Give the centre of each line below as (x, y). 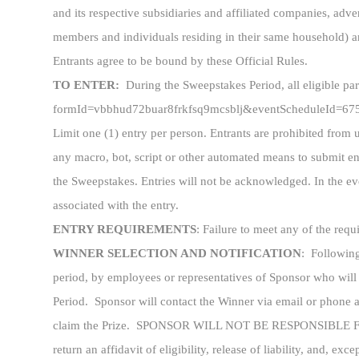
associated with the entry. (116, 206)
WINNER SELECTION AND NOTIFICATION (177, 254)
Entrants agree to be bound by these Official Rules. (180, 61)
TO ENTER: (86, 85)
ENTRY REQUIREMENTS (125, 230)
